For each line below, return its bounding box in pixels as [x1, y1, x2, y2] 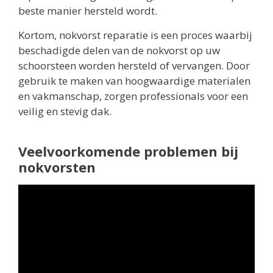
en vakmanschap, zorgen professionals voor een [18, 88, 248, 103]
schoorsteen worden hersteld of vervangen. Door [18, 58, 250, 73]
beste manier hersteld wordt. [18, 4, 157, 18]
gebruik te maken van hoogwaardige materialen [18, 73, 250, 88]
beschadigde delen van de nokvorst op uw [18, 43, 220, 57]
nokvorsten [18, 157, 96, 176]
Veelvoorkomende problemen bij [18, 141, 238, 160]
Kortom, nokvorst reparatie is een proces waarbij [18, 27, 252, 42]
